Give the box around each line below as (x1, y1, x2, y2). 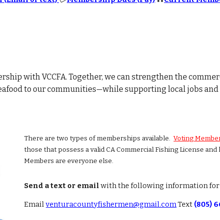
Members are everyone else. (24, 157, 114, 165)
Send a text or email (24, 181, 100, 190)
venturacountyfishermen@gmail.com (46, 200, 177, 209)
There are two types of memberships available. (24, 135, 174, 142)
